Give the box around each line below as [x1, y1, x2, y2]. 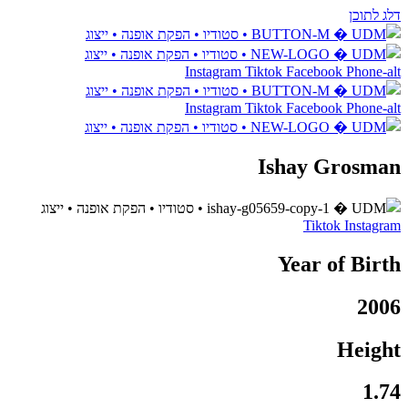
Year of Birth [278, 251, 401, 276]
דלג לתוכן [349, 7, 401, 23]
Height [337, 337, 401, 362]
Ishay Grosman [258, 154, 401, 178]
